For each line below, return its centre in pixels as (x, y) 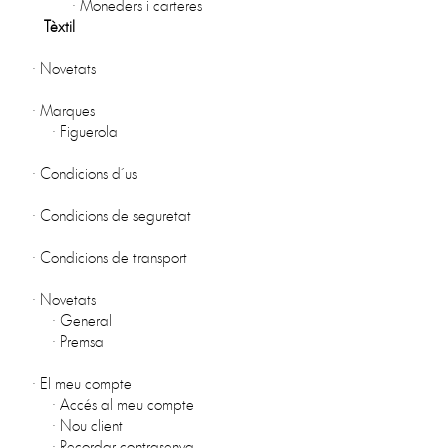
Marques (67, 110)
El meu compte (85, 383)
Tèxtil (59, 26)
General (85, 320)
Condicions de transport (113, 257)
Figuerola (88, 131)
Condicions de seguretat (115, 215)
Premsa (81, 341)
